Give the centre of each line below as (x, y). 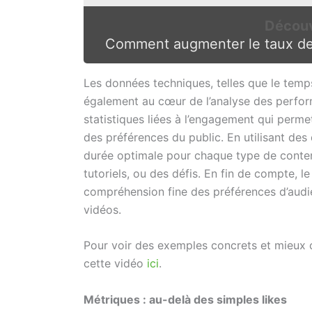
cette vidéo (115, 264)
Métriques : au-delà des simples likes (185, 299)
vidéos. (102, 209)
